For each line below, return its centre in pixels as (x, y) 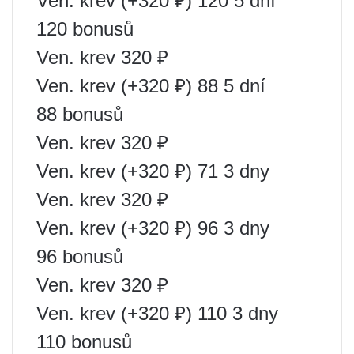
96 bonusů (80, 256)
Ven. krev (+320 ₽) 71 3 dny (153, 171)
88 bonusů (80, 114)
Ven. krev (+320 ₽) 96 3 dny (153, 228)
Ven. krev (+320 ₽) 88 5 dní (151, 85)
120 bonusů (85, 28)
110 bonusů (84, 341)
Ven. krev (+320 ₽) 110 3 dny (157, 313)
